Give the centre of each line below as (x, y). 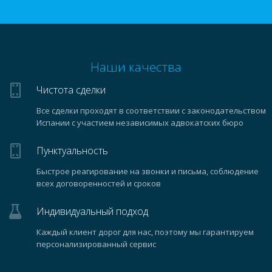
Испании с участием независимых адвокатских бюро (140, 123)
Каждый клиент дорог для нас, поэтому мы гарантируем (145, 232)
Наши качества (136, 67)
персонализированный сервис (96, 244)
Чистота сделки (71, 90)
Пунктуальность (72, 151)
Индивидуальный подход (92, 211)
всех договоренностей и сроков (99, 183)
